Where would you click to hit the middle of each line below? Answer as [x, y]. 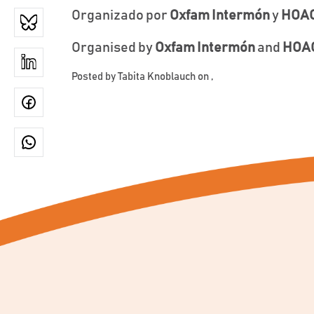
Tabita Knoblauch [157, 77]
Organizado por [121, 16]
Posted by [95, 77]
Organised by [113, 48]
